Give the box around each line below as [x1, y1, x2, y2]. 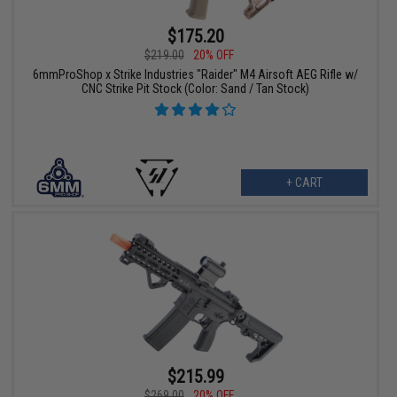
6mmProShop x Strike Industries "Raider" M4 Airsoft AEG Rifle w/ [33, 66, 359, 82]
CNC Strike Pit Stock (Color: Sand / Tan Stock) [82, 81, 310, 96]
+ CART [285, 175, 323, 190]
